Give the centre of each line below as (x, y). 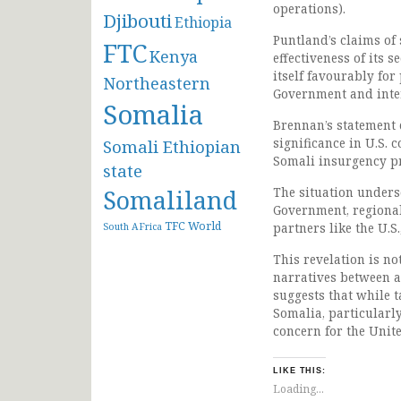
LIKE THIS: (300, 371)
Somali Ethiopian (172, 146)
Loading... (299, 388)
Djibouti (137, 20)
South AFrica (132, 226)
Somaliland (170, 200)
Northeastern (157, 83)
